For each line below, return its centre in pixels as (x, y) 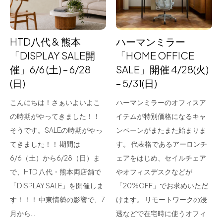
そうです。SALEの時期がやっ (56, 130)
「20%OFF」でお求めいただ (162, 185)
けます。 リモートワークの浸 (162, 199)
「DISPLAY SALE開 (53, 55)
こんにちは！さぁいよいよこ (55, 102)
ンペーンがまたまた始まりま (161, 130)
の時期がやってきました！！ (55, 116)
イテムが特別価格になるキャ (161, 116)
